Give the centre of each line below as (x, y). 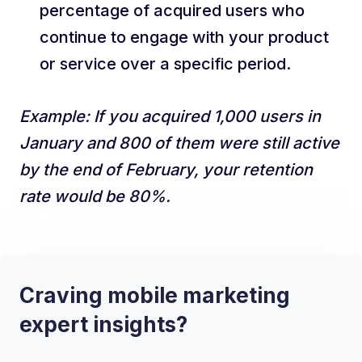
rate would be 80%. (95, 196)
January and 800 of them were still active (179, 143)
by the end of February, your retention (166, 170)
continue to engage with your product (184, 37)
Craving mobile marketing (155, 295)
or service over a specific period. (165, 64)
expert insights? (103, 324)
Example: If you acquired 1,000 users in (170, 116)
